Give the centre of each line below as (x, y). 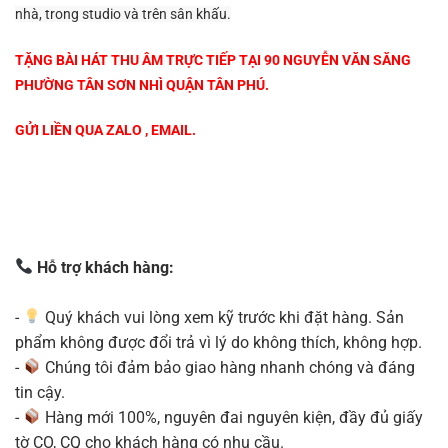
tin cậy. (40, 392)
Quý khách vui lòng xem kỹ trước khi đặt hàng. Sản (223, 317)
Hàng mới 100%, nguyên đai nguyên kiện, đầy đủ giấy (232, 417)
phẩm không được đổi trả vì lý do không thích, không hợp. (218, 342)
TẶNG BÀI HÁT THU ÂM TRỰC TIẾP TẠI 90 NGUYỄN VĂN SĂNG (213, 59)
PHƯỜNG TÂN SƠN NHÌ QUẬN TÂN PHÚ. (142, 84)
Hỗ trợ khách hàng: (104, 267)
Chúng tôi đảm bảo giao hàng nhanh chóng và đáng (228, 367)
